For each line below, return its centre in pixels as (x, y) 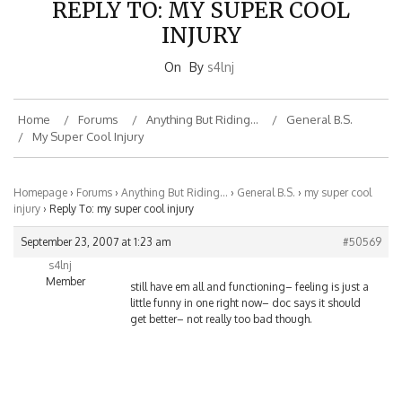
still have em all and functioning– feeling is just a (249, 267)
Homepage (40, 173)
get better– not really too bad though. (221, 300)
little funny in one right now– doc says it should (245, 284)
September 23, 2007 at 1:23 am (96, 223)
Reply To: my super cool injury (122, 189)
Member (65, 262)
